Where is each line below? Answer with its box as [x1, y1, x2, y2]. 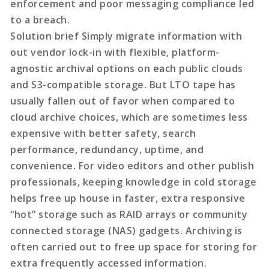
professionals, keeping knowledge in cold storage [10, 175, 257, 189]
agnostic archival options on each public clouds [10, 61, 243, 75]
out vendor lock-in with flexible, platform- [10, 45, 220, 59]
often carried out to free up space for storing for [10, 240, 258, 253]
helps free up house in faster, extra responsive [10, 191, 246, 205]
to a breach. [10, 13, 70, 26]
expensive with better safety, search [10, 126, 196, 140]
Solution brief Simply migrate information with [10, 29, 243, 43]
